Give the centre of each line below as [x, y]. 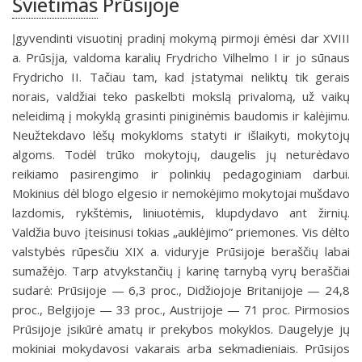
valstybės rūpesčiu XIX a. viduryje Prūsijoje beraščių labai [181, 251]
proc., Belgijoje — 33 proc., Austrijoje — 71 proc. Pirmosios [181, 309]
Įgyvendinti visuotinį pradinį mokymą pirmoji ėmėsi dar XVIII [181, 38]
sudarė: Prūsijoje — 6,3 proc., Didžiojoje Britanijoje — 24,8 [181, 290]
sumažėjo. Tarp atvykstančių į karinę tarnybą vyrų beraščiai [181, 271]
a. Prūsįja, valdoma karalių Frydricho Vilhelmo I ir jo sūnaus [181, 57]
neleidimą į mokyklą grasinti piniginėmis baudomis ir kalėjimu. [181, 116]
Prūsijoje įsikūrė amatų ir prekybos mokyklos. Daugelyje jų [181, 329]
